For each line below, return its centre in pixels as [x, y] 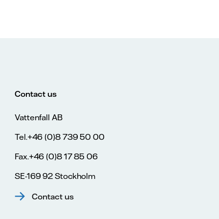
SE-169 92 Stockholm [55, 176]
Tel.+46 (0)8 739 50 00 [60, 137]
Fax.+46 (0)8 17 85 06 [56, 156]
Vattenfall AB [39, 117]
